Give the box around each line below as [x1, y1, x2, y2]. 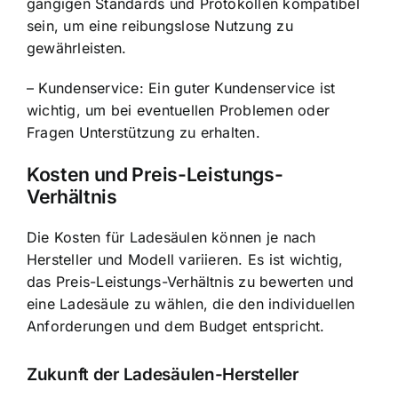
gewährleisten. [27, 39, 127, 58]
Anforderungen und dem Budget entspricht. [27, 316, 325, 335]
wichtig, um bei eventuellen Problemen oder [27, 101, 330, 120]
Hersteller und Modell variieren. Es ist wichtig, [27, 250, 344, 268]
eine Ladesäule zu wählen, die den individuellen [27, 294, 355, 313]
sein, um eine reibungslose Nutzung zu [27, 17, 293, 36]
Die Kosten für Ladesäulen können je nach [27, 227, 316, 246]
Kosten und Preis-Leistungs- [27, 162, 283, 186]
